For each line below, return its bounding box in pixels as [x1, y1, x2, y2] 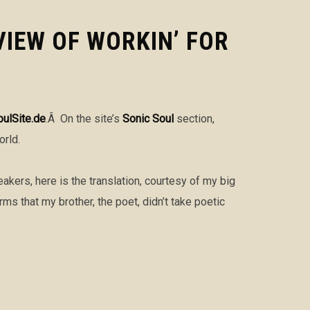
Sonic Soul [122, 112, 174, 126]
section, [174, 112, 215, 126]
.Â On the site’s [46, 112, 122, 126]
